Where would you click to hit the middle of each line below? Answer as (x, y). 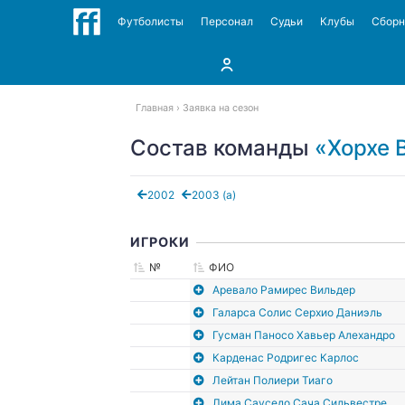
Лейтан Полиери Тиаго (272, 380)
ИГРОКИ (160, 241)
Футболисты (150, 21)
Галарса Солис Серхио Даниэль (297, 312)
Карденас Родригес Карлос (285, 357)
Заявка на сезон (221, 108)
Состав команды (222, 148)
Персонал (226, 21)
